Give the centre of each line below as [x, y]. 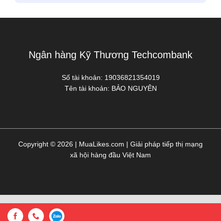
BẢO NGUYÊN [134, 88]
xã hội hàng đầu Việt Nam [110, 155]
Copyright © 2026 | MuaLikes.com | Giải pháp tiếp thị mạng [110, 144]
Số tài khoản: [83, 77]
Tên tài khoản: [88, 88]
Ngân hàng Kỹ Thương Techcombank [110, 55]
